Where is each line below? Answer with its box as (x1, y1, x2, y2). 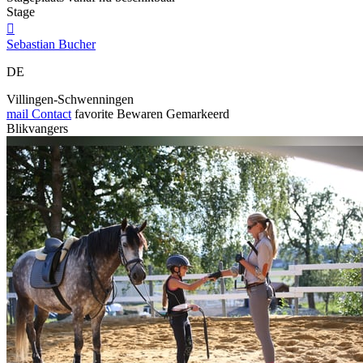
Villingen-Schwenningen (6, 92, 134, 106)
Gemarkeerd (166, 106, 229, 121)
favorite (75, 106, 113, 121)
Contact (28, 106, 71, 121)
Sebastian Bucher (6, 36, 96, 51)
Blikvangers (6, 121, 68, 135)
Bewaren (117, 106, 163, 121)
